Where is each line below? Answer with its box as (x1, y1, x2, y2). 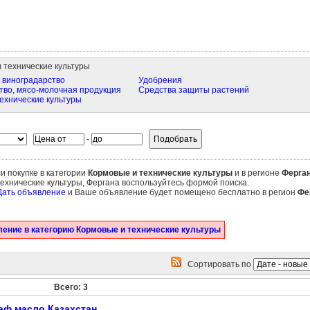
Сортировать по (181, 259, 253, 269)
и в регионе (232, 168, 282, 178)
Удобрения (138, 75, 182, 85)
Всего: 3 (53, 282, 88, 292)
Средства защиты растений (138, 85, 249, 95)
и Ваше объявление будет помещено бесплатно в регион (65, 188, 298, 197)
